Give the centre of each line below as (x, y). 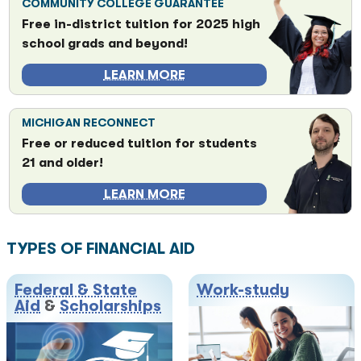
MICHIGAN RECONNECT (89, 122)
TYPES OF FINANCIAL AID (101, 249)
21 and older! (62, 163)
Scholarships (110, 306)
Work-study (243, 290)
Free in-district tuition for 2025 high (141, 24)
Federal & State (76, 290)
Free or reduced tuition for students (139, 143)
